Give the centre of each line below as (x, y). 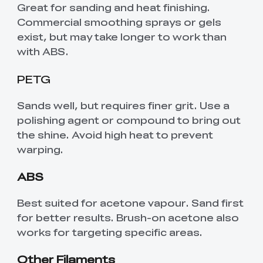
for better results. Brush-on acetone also (128, 217)
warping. (40, 149)
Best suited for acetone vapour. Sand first (130, 202)
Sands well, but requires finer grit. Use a (123, 105)
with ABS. (43, 51)
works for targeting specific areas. (109, 232)
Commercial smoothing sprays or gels (119, 22)
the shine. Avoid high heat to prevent (115, 134)
